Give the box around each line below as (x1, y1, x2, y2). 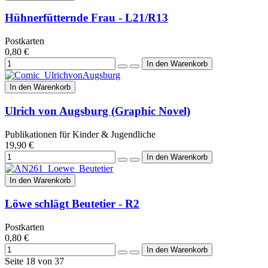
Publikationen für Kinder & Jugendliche (5, 129, 156, 139)
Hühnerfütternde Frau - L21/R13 (5, 11, 168, 25)
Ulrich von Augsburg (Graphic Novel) (5, 104, 190, 117)
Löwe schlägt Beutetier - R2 (5, 197, 139, 211)
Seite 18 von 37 (5, 256, 64, 267)
